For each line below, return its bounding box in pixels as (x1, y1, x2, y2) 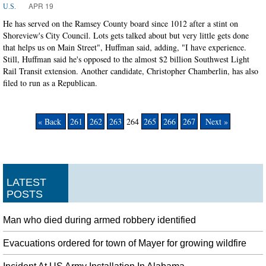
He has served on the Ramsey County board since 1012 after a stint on (3, 17, 238, 29)
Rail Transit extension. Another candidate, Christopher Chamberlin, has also (3, 65, 258, 77)
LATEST (7, 176, 46, 188)
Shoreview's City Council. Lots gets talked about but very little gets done (3, 29, 249, 41)
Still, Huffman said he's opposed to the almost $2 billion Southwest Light (3, 53, 249, 65)
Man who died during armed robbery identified (3, 214, 196, 225)
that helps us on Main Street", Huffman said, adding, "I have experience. (3, 41, 246, 53)
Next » (202, 115, 228, 127)
